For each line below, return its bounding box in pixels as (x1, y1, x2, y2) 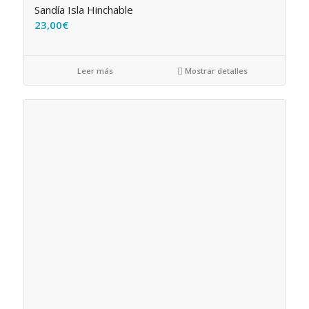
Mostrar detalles (183, 66, 248, 77)
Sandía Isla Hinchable (34, 3, 133, 17)
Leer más (74, 66, 113, 77)
